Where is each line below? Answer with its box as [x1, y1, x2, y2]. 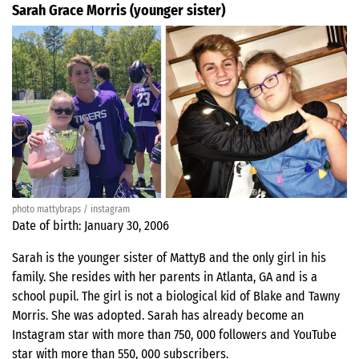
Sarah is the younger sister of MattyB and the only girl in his [12, 250, 326, 266]
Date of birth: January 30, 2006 [12, 218, 169, 234]
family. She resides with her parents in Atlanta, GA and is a [12, 269, 317, 285]
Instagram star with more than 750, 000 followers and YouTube [12, 327, 337, 343]
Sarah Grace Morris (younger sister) [12, 2, 225, 20]
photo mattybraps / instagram [12, 204, 130, 216]
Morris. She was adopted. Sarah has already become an [12, 308, 304, 324]
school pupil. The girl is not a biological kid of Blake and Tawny [12, 288, 340, 305]
